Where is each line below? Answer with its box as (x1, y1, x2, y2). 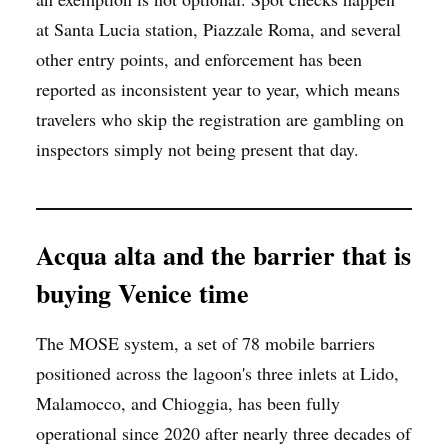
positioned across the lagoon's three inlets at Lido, (36, 360, 399, 385)
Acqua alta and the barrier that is (36, 235, 411, 274)
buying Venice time (36, 273, 249, 312)
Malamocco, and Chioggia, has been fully (36, 390, 340, 415)
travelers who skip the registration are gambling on (36, 106, 404, 131)
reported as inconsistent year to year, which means (36, 76, 400, 101)
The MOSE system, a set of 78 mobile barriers (36, 330, 375, 355)
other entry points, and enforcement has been (36, 46, 362, 71)
